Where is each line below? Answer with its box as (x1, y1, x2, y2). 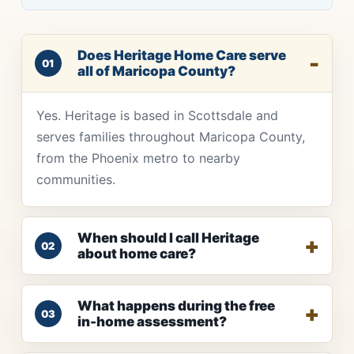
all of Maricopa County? (77, 63, 235, 80)
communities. (36, 171, 115, 188)
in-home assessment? (77, 314, 227, 330)
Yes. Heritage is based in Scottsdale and (36, 107, 278, 124)
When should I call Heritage (77, 230, 259, 247)
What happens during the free (77, 298, 275, 314)
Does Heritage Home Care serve (77, 47, 286, 64)
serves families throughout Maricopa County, (36, 129, 305, 145)
